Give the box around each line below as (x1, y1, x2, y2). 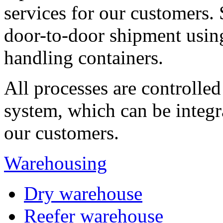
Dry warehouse (24, 182, 142, 204)
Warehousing (4, 152, 107, 174)
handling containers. (4, 46, 163, 68)
